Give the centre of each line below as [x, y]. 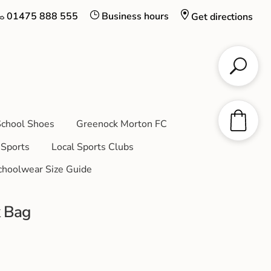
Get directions [222, 17]
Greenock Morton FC [121, 124]
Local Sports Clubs [92, 147]
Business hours [135, 16]
